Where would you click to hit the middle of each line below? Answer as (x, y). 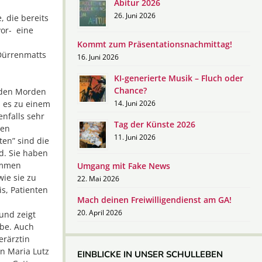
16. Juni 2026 (98, 57)
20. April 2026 (100, 213)
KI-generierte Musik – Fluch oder (179, 78)
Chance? (130, 90)
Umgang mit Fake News (124, 166)
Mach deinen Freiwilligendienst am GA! (154, 200)
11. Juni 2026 (135, 137)
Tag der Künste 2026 (155, 124)
